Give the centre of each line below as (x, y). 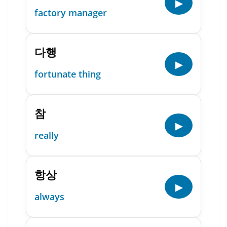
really (47, 135)
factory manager (71, 13)
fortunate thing (68, 74)
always (49, 197)
